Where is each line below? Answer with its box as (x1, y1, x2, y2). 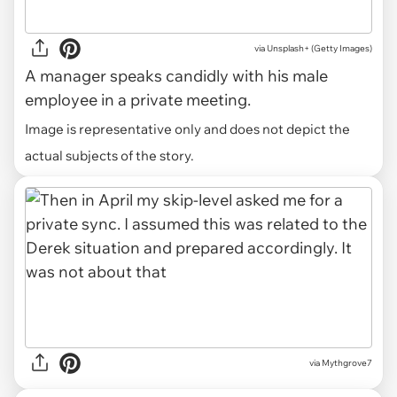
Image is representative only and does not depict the (25, 120, 350, 137)
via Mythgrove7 (309, 357, 372, 370)
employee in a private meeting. (25, 89, 251, 110)
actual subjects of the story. (25, 146, 194, 164)
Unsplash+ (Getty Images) (267, 43, 372, 55)
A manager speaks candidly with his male (25, 65, 328, 86)
